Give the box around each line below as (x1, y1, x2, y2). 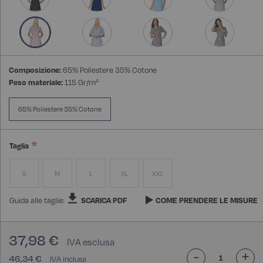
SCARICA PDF (81, 195, 127, 205)
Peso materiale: (9, 77, 63, 87)
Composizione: (9, 65, 61, 75)
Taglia (9, 141, 29, 151)
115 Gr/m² (65, 77, 99, 87)
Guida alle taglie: (9, 195, 66, 205)
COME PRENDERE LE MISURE (156, 195, 258, 205)
